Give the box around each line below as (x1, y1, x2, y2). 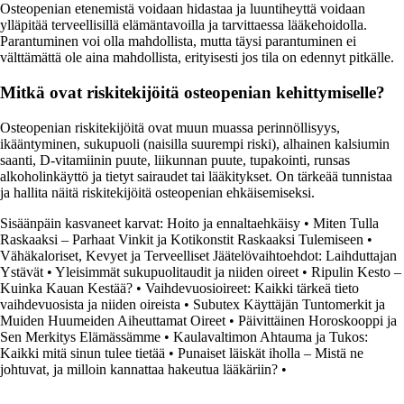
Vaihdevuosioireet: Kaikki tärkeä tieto (145, 280, 359, 296)
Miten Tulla (313, 215, 379, 231)
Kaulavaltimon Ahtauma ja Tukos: (173, 328, 368, 344)
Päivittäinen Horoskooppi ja (238, 312, 397, 328)
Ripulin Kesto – (311, 263, 401, 280)
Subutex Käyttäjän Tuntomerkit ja (193, 296, 385, 312)
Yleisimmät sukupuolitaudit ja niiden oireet (55, 263, 298, 280)
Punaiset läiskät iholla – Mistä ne (178, 344, 363, 361)
